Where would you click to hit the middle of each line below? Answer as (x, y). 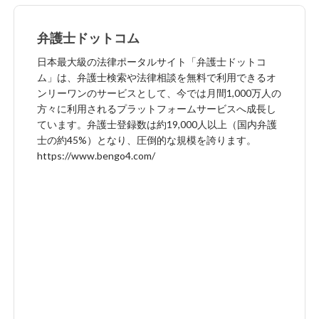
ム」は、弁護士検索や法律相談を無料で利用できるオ (157, 77)
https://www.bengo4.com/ (96, 155)
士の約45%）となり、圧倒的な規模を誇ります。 (147, 140)
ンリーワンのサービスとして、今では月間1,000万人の (159, 93)
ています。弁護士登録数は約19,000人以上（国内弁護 (157, 124)
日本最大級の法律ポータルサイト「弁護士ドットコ (152, 61)
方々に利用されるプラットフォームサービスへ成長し (157, 108)
